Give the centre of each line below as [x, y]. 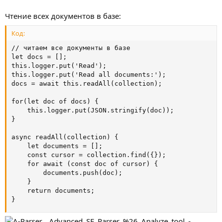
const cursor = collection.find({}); [89, 155]
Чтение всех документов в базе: [63, 16]
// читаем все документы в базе [71, 48]
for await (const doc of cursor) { [85, 164]
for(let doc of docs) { [55, 101]
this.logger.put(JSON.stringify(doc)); [93, 110]
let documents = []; [57, 146]
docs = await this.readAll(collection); [87, 83]
